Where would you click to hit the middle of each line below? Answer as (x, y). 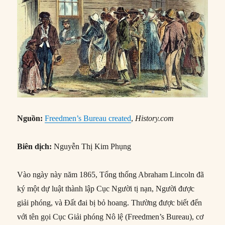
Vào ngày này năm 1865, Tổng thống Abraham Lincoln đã (111, 175)
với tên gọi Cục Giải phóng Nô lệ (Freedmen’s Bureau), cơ (110, 217)
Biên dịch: (35, 147)
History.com (155, 119)
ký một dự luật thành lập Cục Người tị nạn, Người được (106, 189)
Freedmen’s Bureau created (88, 119)
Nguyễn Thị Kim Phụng (92, 147)
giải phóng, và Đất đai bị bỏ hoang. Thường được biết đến (110, 203)
